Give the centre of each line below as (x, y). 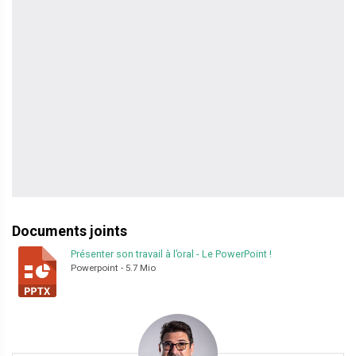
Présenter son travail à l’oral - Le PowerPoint (169, 254)
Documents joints (70, 231)
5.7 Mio (141, 268)
